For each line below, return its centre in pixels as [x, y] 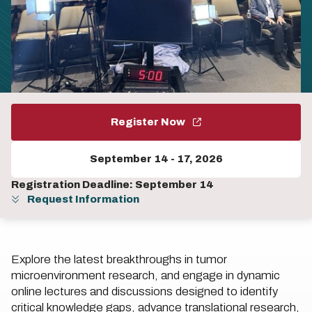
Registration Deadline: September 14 [112, 185]
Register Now [149, 122]
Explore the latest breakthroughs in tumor [119, 260]
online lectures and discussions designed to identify [145, 292]
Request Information [82, 200]
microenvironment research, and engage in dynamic [146, 276]
